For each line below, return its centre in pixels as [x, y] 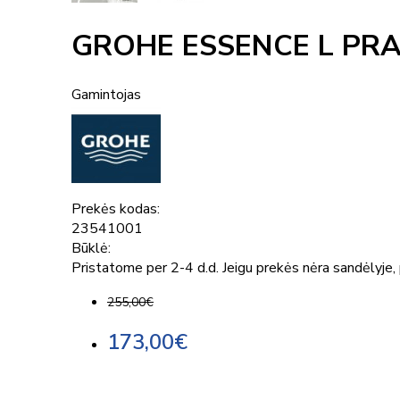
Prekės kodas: [116, 208]
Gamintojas [106, 94]
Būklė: [91, 248]
